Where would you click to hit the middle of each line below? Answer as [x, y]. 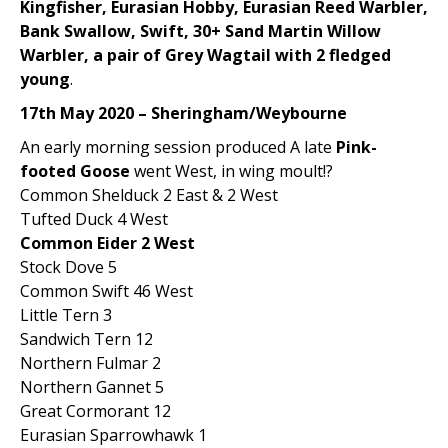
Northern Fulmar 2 [90, 363]
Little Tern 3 [66, 315]
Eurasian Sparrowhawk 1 [113, 435]
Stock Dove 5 [68, 267]
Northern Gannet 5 [92, 387]
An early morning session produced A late [178, 147]
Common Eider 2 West [107, 243]
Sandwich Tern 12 [86, 339]
